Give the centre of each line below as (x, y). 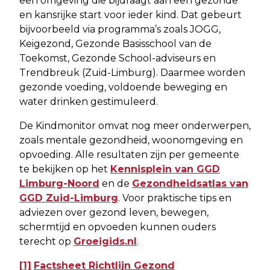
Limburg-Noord (59, 183)
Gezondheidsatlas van (190, 183)
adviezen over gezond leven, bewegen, (114, 212)
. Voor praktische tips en (175, 198)
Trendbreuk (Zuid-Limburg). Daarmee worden (132, 72)
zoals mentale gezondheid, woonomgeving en (131, 140)
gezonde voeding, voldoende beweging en (123, 87)
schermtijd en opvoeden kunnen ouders (118, 227)
